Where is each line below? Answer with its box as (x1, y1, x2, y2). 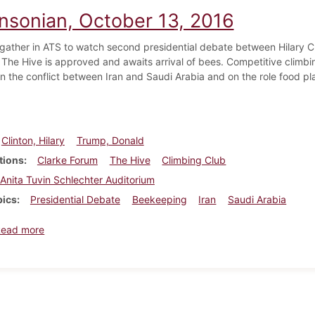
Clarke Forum (37, 153, 98, 166)
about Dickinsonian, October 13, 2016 (44, 222, 218, 235)
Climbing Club (162, 153, 226, 166)
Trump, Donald (76, 134, 144, 146)
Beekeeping (131, 193, 187, 205)
